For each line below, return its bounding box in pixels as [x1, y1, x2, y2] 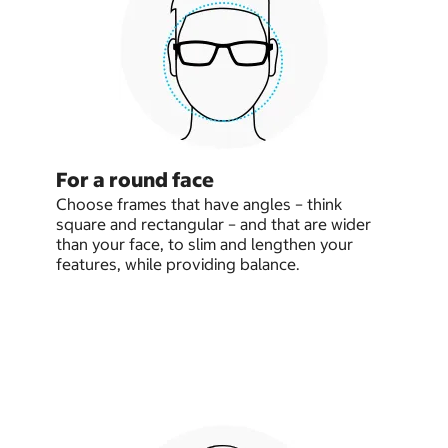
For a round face [56, 167, 214, 193]
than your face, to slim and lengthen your [56, 234, 353, 255]
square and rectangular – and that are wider [56, 214, 371, 235]
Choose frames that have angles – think [56, 194, 342, 215]
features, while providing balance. [56, 254, 300, 275]
